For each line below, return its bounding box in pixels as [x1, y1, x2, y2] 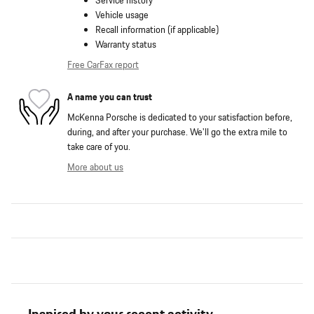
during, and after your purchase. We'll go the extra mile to [67, 125, 287, 140]
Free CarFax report [67, 58, 139, 73]
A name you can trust [67, 90, 152, 104]
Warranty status [95, 38, 156, 53]
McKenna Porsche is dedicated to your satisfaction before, [67, 111, 292, 125]
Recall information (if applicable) [95, 23, 219, 38]
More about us [67, 161, 123, 175]
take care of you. [67, 140, 130, 155]
